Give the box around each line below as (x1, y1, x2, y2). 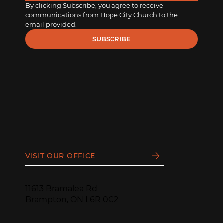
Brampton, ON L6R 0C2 (25, 195, 118, 205)
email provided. (25, 20, 77, 29)
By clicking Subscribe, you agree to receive (25, 1, 163, 10)
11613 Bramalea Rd (25, 184, 97, 194)
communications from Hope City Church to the (25, 11, 178, 19)
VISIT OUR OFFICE (25, 151, 96, 160)
